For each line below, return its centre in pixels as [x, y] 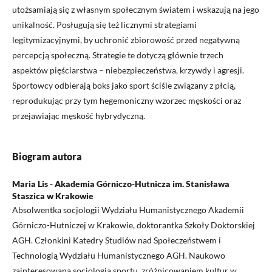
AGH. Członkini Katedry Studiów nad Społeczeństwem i [117, 240]
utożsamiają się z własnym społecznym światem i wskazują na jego [136, 10]
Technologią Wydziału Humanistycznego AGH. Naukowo [119, 256]
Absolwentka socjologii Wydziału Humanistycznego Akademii [128, 210]
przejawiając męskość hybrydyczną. [79, 116]
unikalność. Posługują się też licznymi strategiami [104, 25]
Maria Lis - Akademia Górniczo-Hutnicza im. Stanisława [121, 184]
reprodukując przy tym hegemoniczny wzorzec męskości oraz [127, 101]
